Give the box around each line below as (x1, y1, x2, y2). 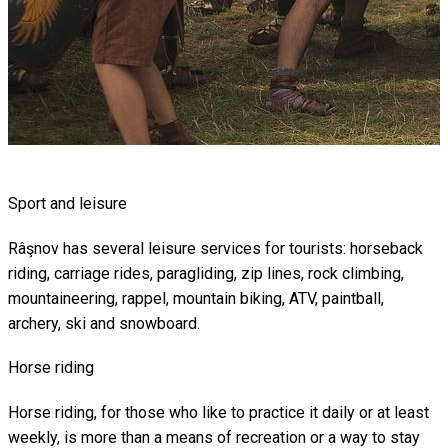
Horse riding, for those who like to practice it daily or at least (8, 402, 429, 422)
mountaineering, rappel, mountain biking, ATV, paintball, (8, 288, 384, 308)
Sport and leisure (8, 193, 127, 213)
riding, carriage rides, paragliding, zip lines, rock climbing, (8, 263, 404, 283)
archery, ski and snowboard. (8, 313, 200, 333)
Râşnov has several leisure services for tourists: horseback (8, 238, 423, 258)
